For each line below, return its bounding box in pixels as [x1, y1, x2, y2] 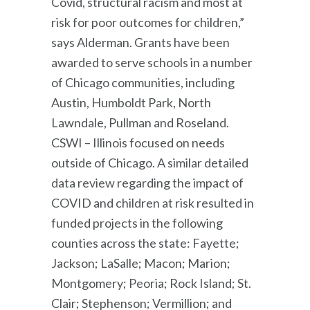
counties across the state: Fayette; [51, 235, 239, 250]
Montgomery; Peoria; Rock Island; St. [51, 275, 251, 291]
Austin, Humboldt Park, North [51, 94, 211, 110]
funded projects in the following [51, 215, 223, 230]
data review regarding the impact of [51, 174, 244, 190]
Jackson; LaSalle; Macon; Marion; [51, 255, 230, 271]
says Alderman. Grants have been [51, 34, 230, 50]
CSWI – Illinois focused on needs [51, 134, 225, 150]
